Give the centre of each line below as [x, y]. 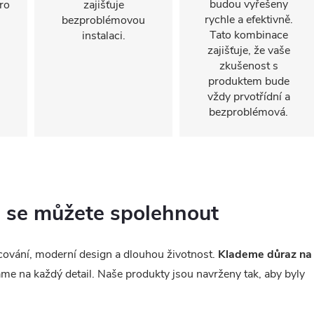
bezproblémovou [103, 20]
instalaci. [103, 36]
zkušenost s [248, 66]
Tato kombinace [248, 35]
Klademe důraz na [265, 254]
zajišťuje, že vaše [248, 50]
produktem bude [248, 81]
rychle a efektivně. [248, 20]
